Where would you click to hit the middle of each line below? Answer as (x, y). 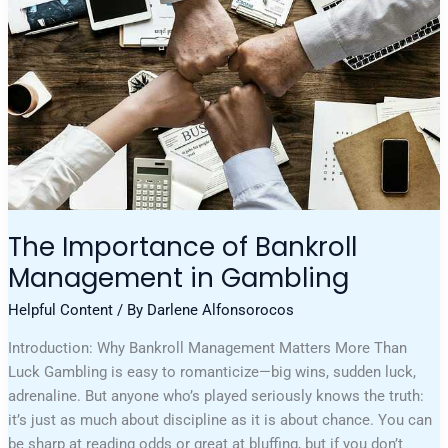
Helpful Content (61, 309)
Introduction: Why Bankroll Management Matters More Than (208, 347)
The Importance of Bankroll (183, 247)
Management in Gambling (179, 278)
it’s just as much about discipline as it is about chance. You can (220, 419)
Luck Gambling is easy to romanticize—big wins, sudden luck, (212, 371)
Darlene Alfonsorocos (221, 309)
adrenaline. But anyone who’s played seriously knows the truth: (216, 395)
